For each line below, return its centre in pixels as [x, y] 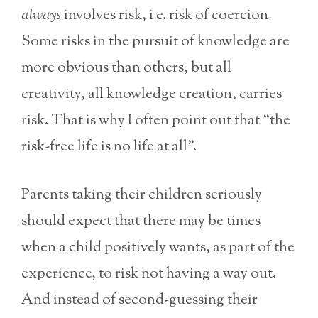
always [41, 15]
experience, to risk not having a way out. [149, 274]
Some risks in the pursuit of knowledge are [155, 42]
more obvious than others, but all [126, 68]
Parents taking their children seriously [142, 196]
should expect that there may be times [141, 222]
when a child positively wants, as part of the [158, 248]
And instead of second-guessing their [139, 301]
